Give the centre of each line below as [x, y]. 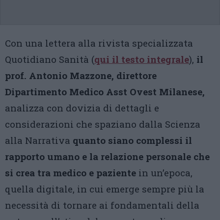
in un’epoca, [164, 173]
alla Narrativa [39, 140]
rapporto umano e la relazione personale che [107, 156]
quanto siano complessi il [132, 140]
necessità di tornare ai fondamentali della [102, 205]
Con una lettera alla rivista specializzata [99, 43]
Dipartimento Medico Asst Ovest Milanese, [105, 92]
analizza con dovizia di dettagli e [82, 108]
